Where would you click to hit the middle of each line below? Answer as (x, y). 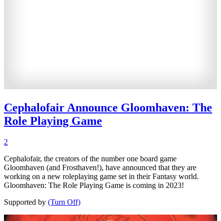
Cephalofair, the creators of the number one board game (90, 158)
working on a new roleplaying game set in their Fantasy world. (101, 176)
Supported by (26, 202)
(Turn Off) (64, 202)
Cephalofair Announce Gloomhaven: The (108, 107)
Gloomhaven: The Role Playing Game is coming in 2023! (94, 185)
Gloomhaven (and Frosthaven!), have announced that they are (100, 167)
